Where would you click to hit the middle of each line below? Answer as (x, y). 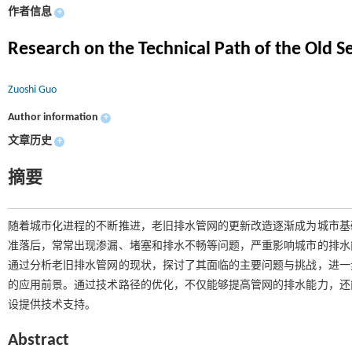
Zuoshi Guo (32, 90)
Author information (53, 117)
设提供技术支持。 (52, 305)
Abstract (38, 341)
